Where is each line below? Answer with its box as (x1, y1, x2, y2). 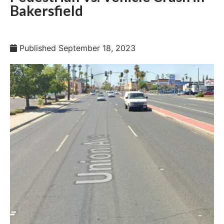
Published (19, 43, 56, 53)
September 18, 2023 (58, 43, 135, 53)
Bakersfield (10, 2, 83, 19)
